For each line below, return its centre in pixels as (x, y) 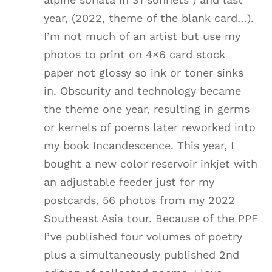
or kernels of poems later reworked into (150, 127)
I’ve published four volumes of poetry (143, 237)
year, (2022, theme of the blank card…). (149, 18)
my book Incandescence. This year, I (139, 146)
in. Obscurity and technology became (143, 91)
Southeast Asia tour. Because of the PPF (151, 219)
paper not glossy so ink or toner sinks (144, 73)
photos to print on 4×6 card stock (135, 55)
